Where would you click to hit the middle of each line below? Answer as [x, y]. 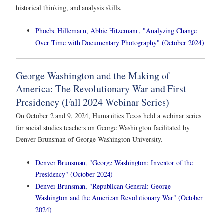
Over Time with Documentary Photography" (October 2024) [120, 42]
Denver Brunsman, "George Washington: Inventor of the [114, 163]
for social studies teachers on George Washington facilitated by [103, 127]
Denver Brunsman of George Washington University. [89, 139]
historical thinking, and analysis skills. [70, 7]
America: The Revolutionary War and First [101, 88]
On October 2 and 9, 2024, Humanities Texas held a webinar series [109, 115]
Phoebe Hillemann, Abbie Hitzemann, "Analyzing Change [116, 30]
